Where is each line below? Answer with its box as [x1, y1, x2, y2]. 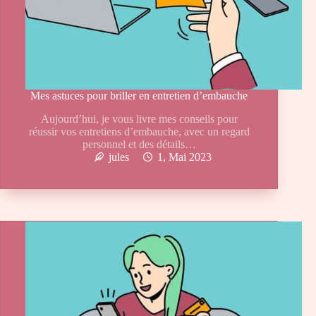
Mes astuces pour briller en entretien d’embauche [30, 90, 248, 102]
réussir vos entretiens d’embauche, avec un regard [28, 126, 250, 138]
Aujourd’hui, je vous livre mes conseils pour [40, 113, 238, 126]
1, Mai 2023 [157, 151, 212, 164]
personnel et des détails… [82, 138, 196, 151]
